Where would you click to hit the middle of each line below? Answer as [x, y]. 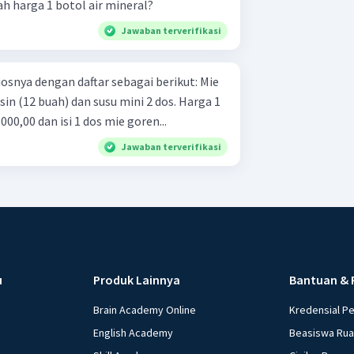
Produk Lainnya [137, 279]
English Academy [134, 332]
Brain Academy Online [145, 309]
